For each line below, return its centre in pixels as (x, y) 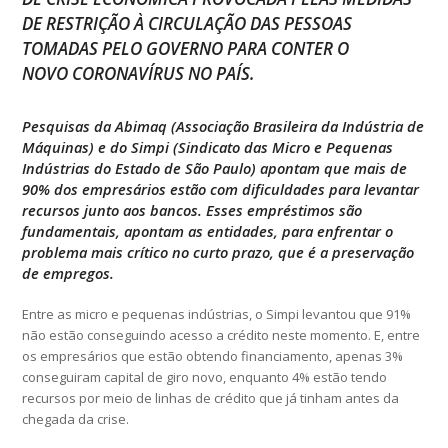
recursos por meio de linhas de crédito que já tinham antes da (211, 397)
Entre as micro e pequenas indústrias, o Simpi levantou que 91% (217, 313)
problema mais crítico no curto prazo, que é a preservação (218, 251)
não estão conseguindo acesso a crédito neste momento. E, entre (221, 334)
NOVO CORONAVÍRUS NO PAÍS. (139, 73)
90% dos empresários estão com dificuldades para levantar (221, 188)
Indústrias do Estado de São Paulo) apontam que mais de (215, 167)
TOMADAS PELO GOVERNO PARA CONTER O (186, 48)
